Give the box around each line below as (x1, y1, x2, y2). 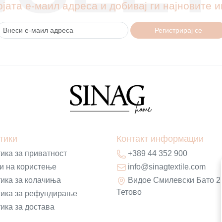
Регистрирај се (154, 26, 202, 34)
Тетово (116, 187, 142, 196)
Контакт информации (116, 133, 204, 144)
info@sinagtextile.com (128, 162, 206, 171)
